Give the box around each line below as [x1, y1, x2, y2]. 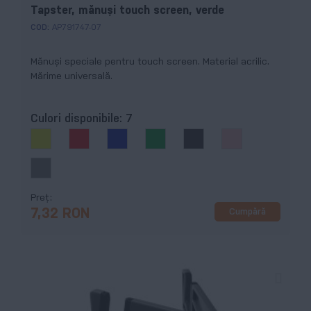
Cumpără [229, 207, 266, 217]
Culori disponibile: [31, 114, 126, 125]
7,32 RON [31, 208, 90, 221]
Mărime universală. [31, 72, 112, 81]
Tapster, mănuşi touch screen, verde [31, 5, 224, 16]
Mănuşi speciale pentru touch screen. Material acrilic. [31, 57, 269, 67]
